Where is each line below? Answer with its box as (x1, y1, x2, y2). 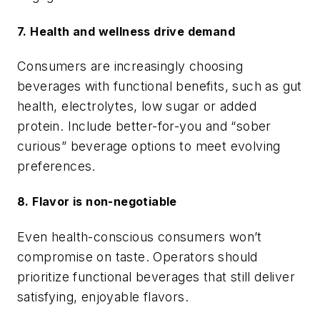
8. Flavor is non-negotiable (17, 194, 177, 209)
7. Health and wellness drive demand (17, 24, 235, 39)
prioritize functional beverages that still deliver (17, 269, 295, 284)
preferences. (17, 159, 96, 174)
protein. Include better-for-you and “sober (17, 119, 271, 134)
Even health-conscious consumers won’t (17, 229, 262, 244)
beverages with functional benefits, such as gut (17, 79, 302, 94)
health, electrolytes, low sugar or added (17, 99, 256, 114)
